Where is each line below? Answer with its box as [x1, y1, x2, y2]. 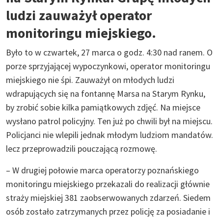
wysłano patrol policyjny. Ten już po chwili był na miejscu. [6, 115, 213, 127]
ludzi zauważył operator [6, 6, 152, 24]
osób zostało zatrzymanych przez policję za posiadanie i [6, 205, 210, 217]
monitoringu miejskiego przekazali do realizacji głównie [6, 178, 210, 190]
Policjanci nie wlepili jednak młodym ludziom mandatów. [6, 129, 213, 140]
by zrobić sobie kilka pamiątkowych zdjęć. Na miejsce [6, 101, 200, 113]
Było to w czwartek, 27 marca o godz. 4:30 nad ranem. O [6, 46, 213, 58]
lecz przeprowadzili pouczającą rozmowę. [6, 142, 157, 154]
